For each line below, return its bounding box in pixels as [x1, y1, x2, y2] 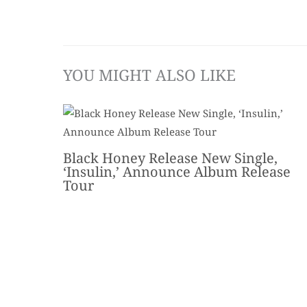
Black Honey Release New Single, [63, 149, 278, 168]
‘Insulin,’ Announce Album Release [63, 162, 291, 182]
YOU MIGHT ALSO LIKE [63, 64, 236, 86]
